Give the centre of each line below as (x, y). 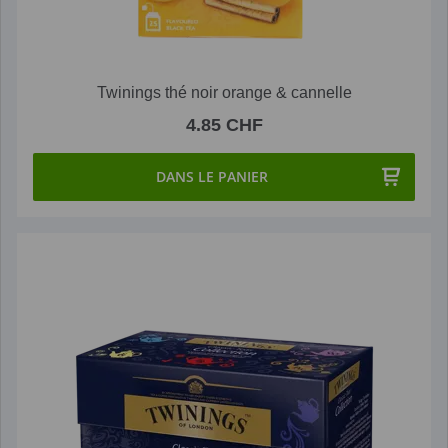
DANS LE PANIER (212, 176)
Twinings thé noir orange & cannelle (224, 92)
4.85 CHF (224, 124)
